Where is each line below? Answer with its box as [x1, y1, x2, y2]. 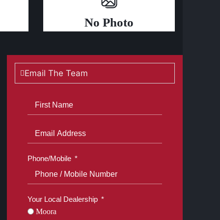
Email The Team [25, 68, 88, 78]
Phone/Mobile [27, 154, 72, 163]
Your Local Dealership [27, 195, 98, 203]
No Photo [84, 16, 134, 29]
